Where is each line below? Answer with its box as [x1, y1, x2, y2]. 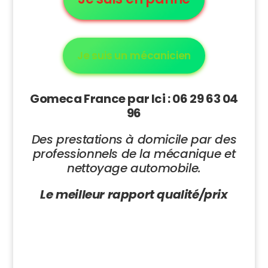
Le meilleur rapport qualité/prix [40, 185, 228, 203]
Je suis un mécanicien [77, 48, 191, 63]
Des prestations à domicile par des [31, 130, 237, 148]
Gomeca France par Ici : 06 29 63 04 [29, 90, 238, 107]
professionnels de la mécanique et [32, 145, 236, 162]
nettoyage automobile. [67, 159, 201, 176]
